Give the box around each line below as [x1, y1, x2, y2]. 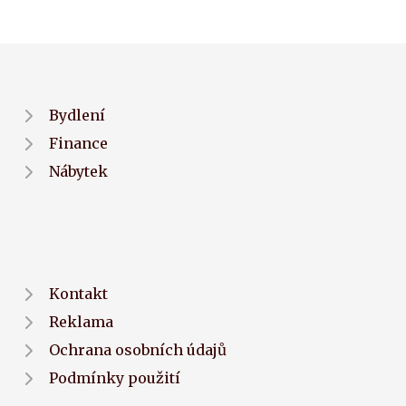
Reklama [49, 313, 113, 332]
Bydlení [49, 106, 105, 125]
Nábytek [49, 162, 108, 181]
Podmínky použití [49, 369, 180, 388]
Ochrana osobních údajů [49, 341, 227, 360]
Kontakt [49, 285, 108, 304]
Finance [49, 134, 108, 153]
